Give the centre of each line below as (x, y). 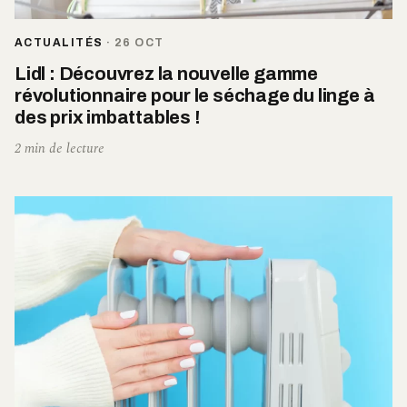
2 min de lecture (60, 148)
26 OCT (139, 42)
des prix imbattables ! (108, 117)
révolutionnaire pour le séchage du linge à (195, 95)
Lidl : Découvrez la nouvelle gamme (167, 73)
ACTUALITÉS (59, 42)
